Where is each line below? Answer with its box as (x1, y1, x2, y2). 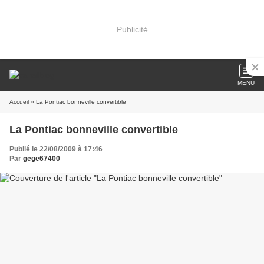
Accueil (9, 98, 29, 105)
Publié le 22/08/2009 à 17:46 (9, 145, 103, 153)
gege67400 (23, 154, 60, 163)
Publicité (116, 24, 148, 34)
